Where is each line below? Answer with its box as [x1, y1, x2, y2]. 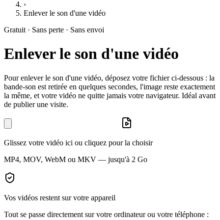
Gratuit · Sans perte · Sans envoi [4, 25, 104, 34]
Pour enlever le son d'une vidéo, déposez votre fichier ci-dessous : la [4, 73, 215, 82]
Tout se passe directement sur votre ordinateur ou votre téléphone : [4, 210, 209, 219]
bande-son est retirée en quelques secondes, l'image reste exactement [4, 82, 215, 91]
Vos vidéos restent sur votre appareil [4, 193, 115, 202]
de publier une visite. [4, 100, 68, 109]
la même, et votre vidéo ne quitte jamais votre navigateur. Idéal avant [4, 91, 216, 100]
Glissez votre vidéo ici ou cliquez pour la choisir [4, 138, 153, 147]
